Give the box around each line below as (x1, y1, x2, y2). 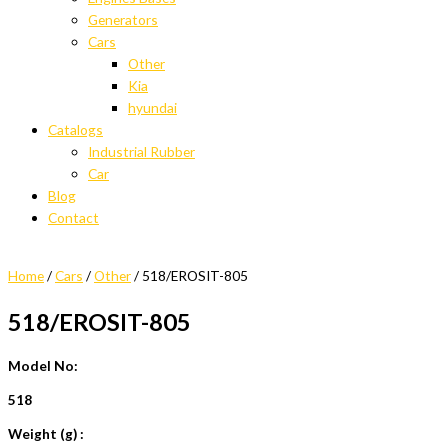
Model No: (8, 356, 78, 374)
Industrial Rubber (88, 143, 195, 161)
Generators (88, 11, 158, 29)
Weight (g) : (8, 424, 84, 442)
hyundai (128, 99, 177, 117)
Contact (48, 209, 99, 227)
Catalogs (48, 121, 103, 139)
